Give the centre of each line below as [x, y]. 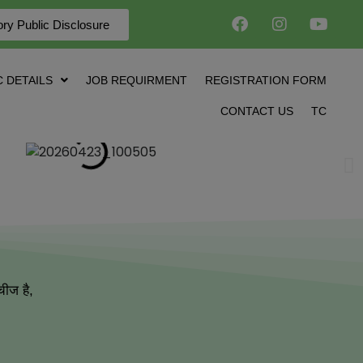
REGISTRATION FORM [265, 80]
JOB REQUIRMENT [136, 80]
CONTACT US [256, 111]
